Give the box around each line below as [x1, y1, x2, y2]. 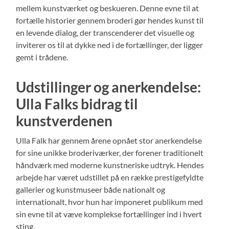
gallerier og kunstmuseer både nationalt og [16, 184, 166, 194]
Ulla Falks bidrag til [16, 95, 139, 112]
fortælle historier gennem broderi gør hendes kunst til [16, 15, 204, 25]
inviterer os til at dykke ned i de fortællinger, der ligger [16, 39, 203, 50]
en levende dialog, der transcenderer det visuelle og [16, 27, 195, 37]
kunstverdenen [16, 111, 113, 129]
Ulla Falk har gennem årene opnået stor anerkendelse [16, 135, 202, 145]
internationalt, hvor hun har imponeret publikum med [16, 196, 203, 207]
